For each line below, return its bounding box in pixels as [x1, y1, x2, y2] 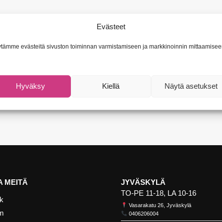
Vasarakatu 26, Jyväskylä [127, 202, 191, 208]
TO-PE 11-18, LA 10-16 [121, 189, 196, 197]
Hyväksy [16, 82, 46, 91]
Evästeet [96, 22, 125, 31]
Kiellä [102, 82, 120, 91]
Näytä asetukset [165, 82, 218, 91]
